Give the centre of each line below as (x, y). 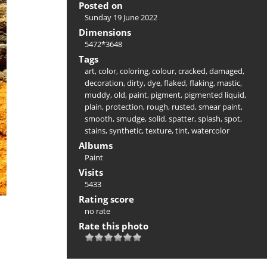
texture (159, 130)
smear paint (220, 106)
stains (95, 130)
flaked (175, 83)
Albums (96, 145)
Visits (91, 172)
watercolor (210, 130)
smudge (131, 118)
